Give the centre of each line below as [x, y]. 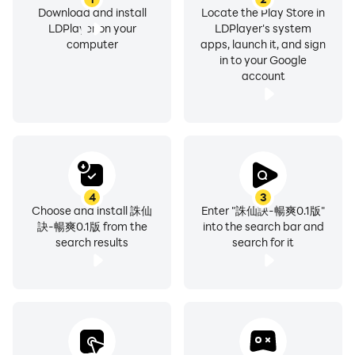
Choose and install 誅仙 [92, 210]
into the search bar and [263, 226]
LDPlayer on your [92, 28]
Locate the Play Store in [263, 12]
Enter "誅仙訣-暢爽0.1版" [263, 210]
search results [92, 242]
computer [92, 44]
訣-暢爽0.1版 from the [92, 226]
